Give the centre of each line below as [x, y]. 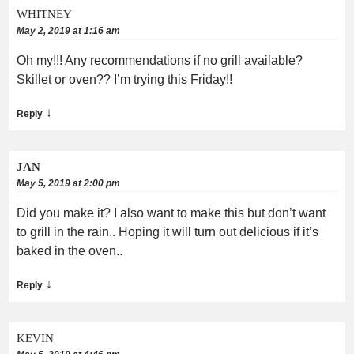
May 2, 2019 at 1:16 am [68, 30]
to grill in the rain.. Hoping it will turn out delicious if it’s [168, 232]
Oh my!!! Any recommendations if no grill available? [160, 60]
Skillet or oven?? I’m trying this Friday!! [124, 79]
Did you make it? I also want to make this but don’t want [171, 213]
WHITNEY [44, 14]
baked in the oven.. [70, 250]
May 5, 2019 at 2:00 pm [68, 183]
